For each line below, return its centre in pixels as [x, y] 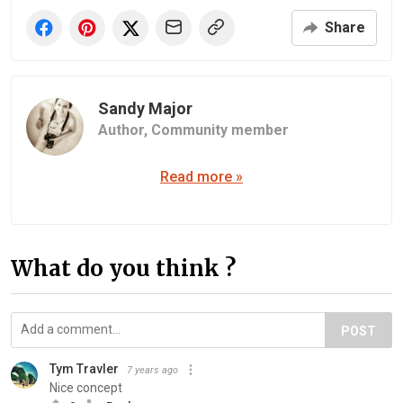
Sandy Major [145, 108]
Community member [220, 130]
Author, [125, 130]
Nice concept [86, 387]
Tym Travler [84, 368]
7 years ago [152, 370]
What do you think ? [123, 268]
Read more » [201, 176]
